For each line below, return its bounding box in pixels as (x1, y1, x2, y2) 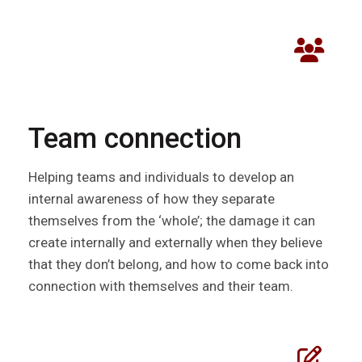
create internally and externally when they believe (28, 234, 322, 250)
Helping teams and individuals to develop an (28, 168, 294, 185)
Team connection (28, 121, 242, 155)
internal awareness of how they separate (28, 190, 275, 207)
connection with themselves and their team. (28, 277, 293, 294)
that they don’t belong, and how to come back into (28, 255, 329, 272)
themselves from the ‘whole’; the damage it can (28, 212, 315, 229)
